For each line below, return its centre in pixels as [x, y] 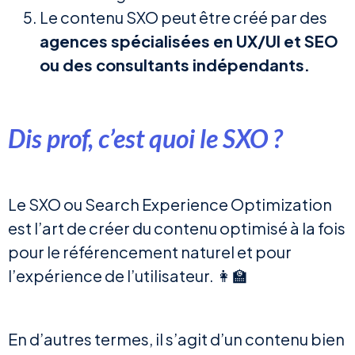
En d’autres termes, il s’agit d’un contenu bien [176, 339]
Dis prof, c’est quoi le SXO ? [145, 139]
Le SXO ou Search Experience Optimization [170, 204]
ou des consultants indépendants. [175, 65]
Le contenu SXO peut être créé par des [183, 17]
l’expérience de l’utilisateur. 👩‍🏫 [128, 276]
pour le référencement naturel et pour [150, 252]
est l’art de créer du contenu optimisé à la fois [177, 228]
